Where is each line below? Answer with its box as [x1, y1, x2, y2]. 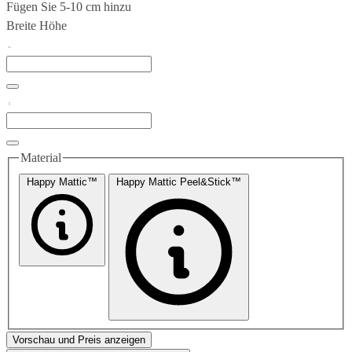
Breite [6, 19, 36, 33]
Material [20, 151, 61, 165]
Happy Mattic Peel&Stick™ [116, 175, 241, 188]
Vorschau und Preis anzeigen [13, 333, 145, 346]
